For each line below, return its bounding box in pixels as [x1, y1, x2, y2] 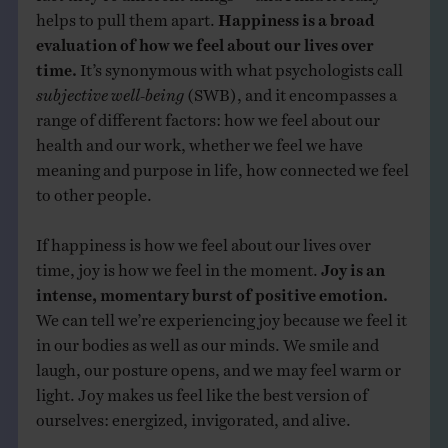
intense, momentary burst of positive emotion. [35, 284, 388, 297]
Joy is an [320, 259, 385, 272]
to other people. [35, 184, 152, 197]
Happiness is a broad [217, 9, 375, 22]
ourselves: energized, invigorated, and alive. [35, 409, 351, 422]
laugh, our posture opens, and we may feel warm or [35, 359, 401, 372]
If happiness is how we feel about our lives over [35, 234, 371, 247]
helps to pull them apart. [35, 9, 218, 22]
